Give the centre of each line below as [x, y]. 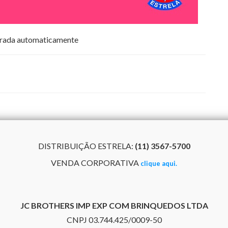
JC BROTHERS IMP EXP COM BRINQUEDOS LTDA [114, 205]
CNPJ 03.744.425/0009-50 [114, 219]
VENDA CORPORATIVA [96, 162]
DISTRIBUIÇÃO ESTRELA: [86, 146]
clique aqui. [159, 163]
